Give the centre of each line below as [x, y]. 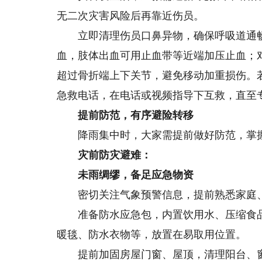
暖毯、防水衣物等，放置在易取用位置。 [152, 235]
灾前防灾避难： [115, 155]
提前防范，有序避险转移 [136, 115]
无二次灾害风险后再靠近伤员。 [131, 16]
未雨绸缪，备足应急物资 [136, 175]
